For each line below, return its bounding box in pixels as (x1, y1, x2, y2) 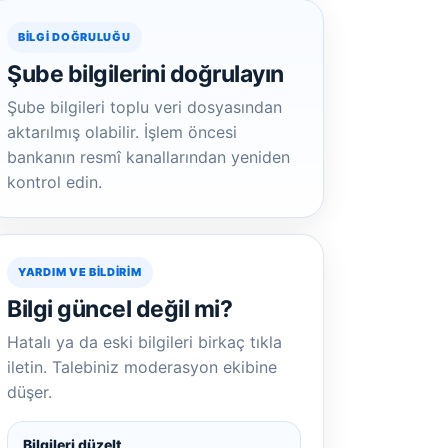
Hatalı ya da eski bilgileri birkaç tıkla (7, 332, 282, 352)
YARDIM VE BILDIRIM (18, 265, 142, 279)
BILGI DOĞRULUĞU (18, 30, 131, 44)
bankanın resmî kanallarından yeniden (7, 147, 290, 167)
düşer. (7, 382, 52, 402)
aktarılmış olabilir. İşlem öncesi (7, 122, 237, 142)
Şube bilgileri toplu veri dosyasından (7, 97, 282, 117)
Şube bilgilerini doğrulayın (7, 60, 284, 88)
